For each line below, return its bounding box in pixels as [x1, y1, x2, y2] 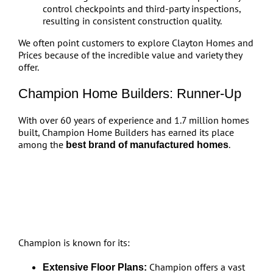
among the [18, 138, 66, 151]
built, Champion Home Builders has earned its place [18, 126, 234, 138]
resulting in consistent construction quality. [42, 15, 222, 27]
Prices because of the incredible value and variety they [18, 49, 242, 61]
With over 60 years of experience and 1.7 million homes [18, 114, 249, 126]
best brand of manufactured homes [65, 140, 229, 150]
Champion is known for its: [18, 236, 130, 249]
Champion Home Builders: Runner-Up [18, 86, 241, 101]
